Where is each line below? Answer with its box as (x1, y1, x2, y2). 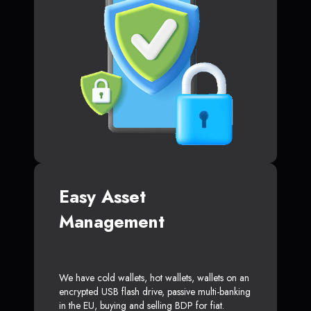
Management (59, 209, 165, 235)
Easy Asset (59, 184, 146, 210)
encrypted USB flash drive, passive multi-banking (59, 285, 251, 299)
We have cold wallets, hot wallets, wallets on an (59, 271, 249, 285)
